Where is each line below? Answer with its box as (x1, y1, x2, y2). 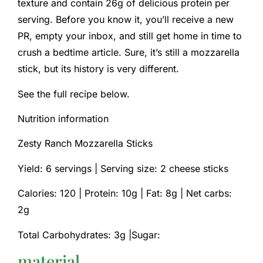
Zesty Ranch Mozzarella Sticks (18, 137, 153, 150)
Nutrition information (18, 113, 109, 125)
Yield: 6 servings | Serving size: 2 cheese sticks (18, 162, 228, 174)
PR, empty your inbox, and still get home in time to (18, 30, 242, 42)
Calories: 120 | (18, 187, 85, 200)
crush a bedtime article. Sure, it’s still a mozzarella (18, 46, 240, 59)
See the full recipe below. (18, 87, 130, 100)
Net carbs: (186, 187, 232, 200)
